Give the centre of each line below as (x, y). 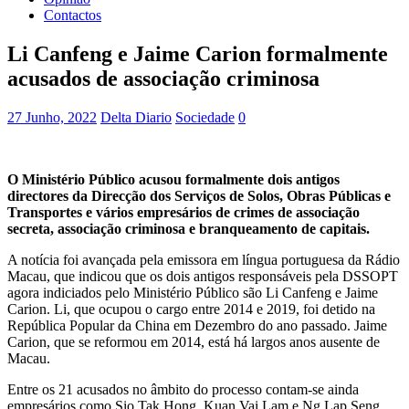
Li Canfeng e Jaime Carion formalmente (198, 53)
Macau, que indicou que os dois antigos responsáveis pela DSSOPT (203, 276)
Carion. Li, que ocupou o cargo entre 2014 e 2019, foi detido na (191, 309)
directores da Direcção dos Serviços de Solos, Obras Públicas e (199, 195)
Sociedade (205, 117)
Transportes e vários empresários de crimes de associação (184, 212)
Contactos (73, 15)
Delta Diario (136, 117)
